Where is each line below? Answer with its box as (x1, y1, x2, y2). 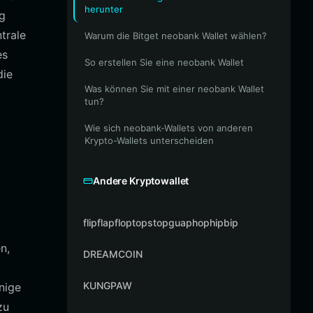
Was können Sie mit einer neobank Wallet (85, 83, 264, 94)
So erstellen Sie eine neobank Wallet (85, 57, 244, 68)
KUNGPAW (83, 279, 132, 291)
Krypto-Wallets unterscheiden (85, 135, 214, 146)
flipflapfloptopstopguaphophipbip (83, 217, 238, 228)
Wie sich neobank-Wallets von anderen (85, 122, 253, 133)
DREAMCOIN (83, 248, 143, 260)
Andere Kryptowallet (93, 175, 189, 187)
